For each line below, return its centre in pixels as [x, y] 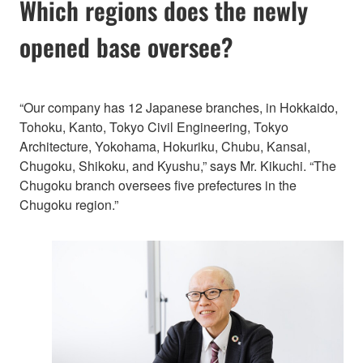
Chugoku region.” [69, 204]
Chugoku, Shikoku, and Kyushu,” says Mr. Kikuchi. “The [178, 165]
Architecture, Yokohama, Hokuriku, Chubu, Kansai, [165, 146]
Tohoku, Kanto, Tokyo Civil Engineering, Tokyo [154, 126]
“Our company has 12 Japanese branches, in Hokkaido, [179, 107]
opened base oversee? [126, 46]
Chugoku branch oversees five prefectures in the [158, 185]
